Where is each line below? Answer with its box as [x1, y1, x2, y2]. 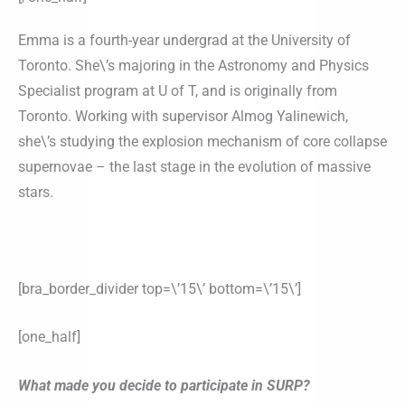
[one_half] [18, 328, 80, 346]
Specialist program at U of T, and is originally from [18, 81, 337, 99]
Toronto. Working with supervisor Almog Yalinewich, [18, 107, 348, 125]
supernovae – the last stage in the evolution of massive [18, 157, 371, 175]
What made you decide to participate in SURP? [18, 376, 310, 394]
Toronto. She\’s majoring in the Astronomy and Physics [18, 56, 369, 74]
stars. [18, 183, 53, 201]
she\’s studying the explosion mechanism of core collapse [18, 132, 387, 150]
